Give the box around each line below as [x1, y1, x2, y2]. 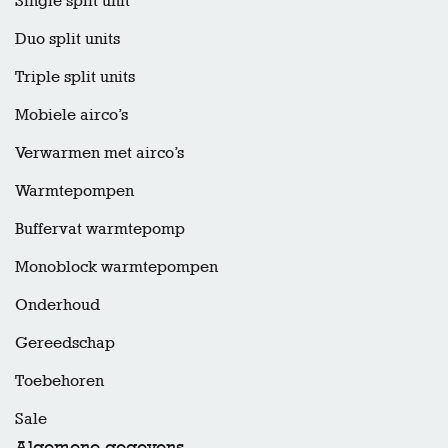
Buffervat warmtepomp [15, 219, 185, 239]
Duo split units [15, 29, 120, 49]
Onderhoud [15, 295, 100, 315]
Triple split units [15, 67, 135, 87]
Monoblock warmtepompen [15, 257, 218, 277]
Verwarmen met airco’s [15, 143, 184, 163]
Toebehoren [15, 371, 104, 391]
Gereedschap [15, 333, 115, 353]
